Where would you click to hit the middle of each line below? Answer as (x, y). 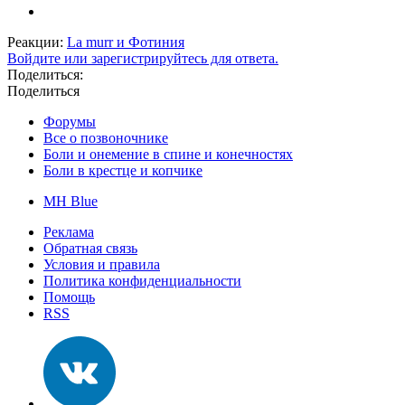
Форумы (70, 121)
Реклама (69, 231)
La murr (90, 42)
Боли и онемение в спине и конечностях (168, 154)
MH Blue (71, 201)
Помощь (69, 297)
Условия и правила (102, 264)
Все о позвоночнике (106, 137)
